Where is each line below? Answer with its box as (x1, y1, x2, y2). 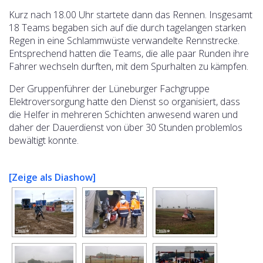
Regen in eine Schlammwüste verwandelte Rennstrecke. (9, 34, 240, 47)
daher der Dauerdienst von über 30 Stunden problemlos (9, 121, 242, 134)
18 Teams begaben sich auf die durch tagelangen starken (9, 21, 246, 34)
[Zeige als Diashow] (9, 171, 96, 184)
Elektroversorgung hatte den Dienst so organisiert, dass (9, 95, 240, 108)
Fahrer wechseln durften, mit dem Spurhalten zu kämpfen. (9, 60, 248, 73)
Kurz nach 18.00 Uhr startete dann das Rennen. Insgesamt (9, 8, 252, 21)
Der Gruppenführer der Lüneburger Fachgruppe (9, 82, 210, 95)
